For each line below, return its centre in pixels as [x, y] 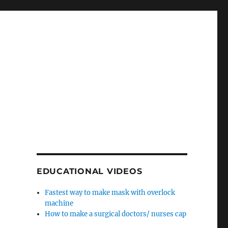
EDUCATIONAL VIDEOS [89, 171]
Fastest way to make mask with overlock [110, 193]
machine [59, 203]
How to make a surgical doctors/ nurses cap [116, 214]
